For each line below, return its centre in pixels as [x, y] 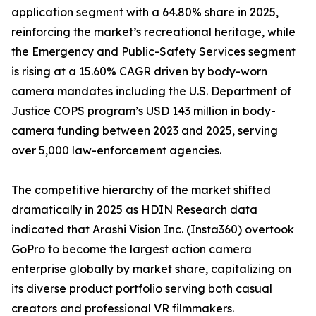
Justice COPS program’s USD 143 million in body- [144, 111]
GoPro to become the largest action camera [132, 249]
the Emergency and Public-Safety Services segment [153, 52]
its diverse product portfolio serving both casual [142, 289]
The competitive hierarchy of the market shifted [141, 190]
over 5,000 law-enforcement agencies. [116, 151]
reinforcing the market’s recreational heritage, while [153, 32]
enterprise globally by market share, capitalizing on [151, 269]
